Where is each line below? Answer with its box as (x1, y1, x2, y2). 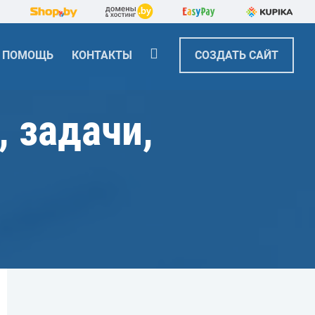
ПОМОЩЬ (2, 49, 53, 62)
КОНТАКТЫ (72, 49, 132, 62)
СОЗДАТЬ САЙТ (195, 49, 278, 62)
